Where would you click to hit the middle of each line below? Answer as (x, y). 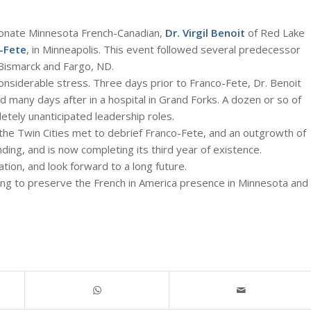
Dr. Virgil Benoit (205, 33)
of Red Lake (275, 33)
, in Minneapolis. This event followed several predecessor (163, 50)
